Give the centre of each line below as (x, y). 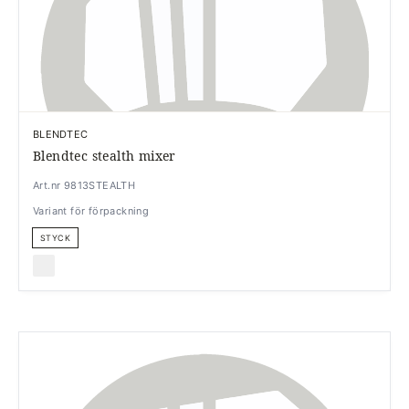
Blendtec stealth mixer (105, 155)
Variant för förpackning (91, 210)
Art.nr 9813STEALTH (84, 185)
